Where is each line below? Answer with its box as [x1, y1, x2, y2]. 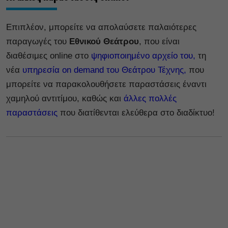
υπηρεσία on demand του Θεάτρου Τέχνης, [20, 65, 186, 75]
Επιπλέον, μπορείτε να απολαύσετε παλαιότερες [6, 22, 196, 32]
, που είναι [139, 36, 180, 46]
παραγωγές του [6, 36, 69, 46]
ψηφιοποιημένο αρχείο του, [89, 50, 195, 61]
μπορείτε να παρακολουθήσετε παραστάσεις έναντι [6, 79, 207, 89]
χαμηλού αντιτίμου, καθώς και [6, 93, 124, 103]
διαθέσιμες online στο [6, 50, 89, 61]
